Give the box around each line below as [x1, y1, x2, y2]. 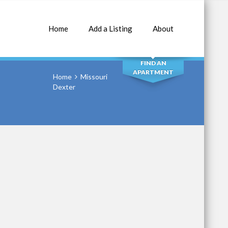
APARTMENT [133, 68, 174, 76]
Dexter [53, 82, 75, 91]
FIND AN [140, 59, 166, 67]
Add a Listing [89, 24, 132, 33]
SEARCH [134, 28, 172, 40]
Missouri [80, 72, 107, 81]
